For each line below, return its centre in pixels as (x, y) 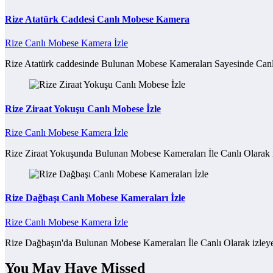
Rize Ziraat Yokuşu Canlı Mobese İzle (83, 108)
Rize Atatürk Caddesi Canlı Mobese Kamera (97, 19)
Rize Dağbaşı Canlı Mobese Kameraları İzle (95, 198)
